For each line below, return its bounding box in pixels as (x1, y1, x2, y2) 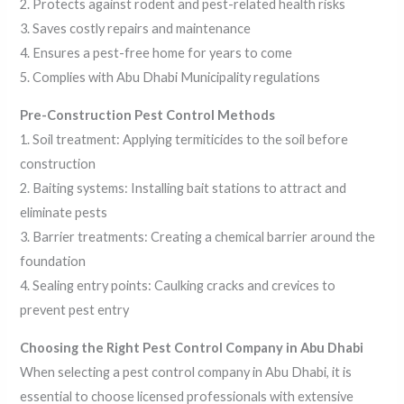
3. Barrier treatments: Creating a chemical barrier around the (20, 228, 376, 244)
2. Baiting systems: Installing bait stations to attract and (20, 179, 347, 196)
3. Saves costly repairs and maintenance (20, 21, 252, 37)
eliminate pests (20, 204, 108, 220)
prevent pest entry (20, 301, 130, 317)
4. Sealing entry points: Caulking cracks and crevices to (20, 277, 336, 293)
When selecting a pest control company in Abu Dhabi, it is (20, 363, 353, 380)
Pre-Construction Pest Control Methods (20, 106, 276, 123)
